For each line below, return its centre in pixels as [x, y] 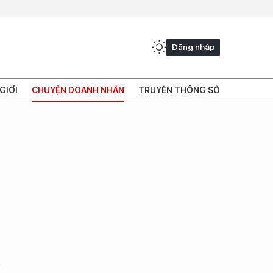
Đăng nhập [193, 47]
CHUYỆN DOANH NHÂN [78, 90]
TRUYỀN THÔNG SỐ [179, 90]
